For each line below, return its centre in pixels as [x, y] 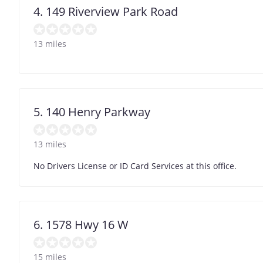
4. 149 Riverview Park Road [106, 11]
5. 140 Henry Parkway [92, 112]
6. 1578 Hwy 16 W [81, 224]
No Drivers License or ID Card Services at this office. [135, 166]
